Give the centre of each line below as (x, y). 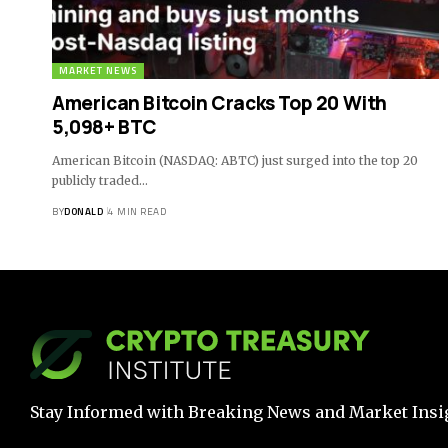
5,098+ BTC (105, 126)
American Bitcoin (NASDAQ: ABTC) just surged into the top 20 (235, 160)
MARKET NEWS (98, 70)
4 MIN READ (137, 211)
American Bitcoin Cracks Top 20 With (220, 102)
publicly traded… (100, 180)
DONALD (83, 211)
